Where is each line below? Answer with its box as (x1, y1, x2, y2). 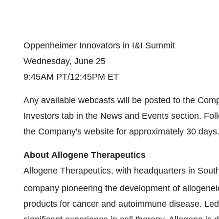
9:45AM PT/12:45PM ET (23, 72, 119, 82)
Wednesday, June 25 (23, 56, 106, 66)
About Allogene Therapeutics (23, 150, 146, 160)
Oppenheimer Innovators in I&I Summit (23, 41, 175, 50)
